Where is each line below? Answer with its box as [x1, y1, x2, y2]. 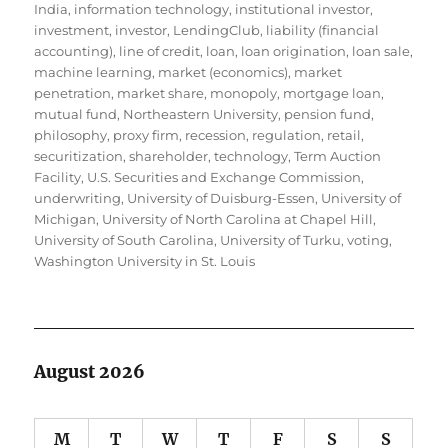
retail [327, 127, 362, 144]
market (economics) [158, 64, 289, 81]
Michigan [34, 211, 97, 228]
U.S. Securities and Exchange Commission [87, 169, 362, 186]
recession [185, 127, 247, 144]
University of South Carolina [34, 232, 215, 249]
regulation [252, 127, 322, 144]
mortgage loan [283, 85, 382, 102]
